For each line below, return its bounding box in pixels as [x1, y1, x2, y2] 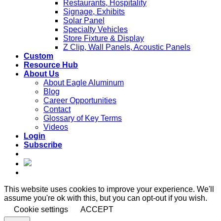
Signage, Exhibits [63, 7, 125, 16]
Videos [43, 123, 68, 132]
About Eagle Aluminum [43, 78, 124, 87]
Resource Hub [24, 61, 78, 70]
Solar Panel [63, 16, 105, 25]
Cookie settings [14, 205, 68, 214]
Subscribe [24, 141, 62, 149]
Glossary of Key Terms [43, 114, 122, 123]
